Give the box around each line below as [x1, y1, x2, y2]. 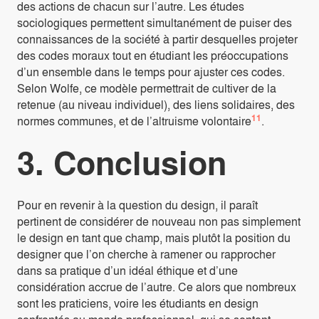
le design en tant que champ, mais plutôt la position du [17, 229, 291, 246]
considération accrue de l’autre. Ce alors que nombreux [17, 278, 296, 296]
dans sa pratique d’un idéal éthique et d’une [17, 262, 238, 279]
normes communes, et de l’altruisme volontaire [17, 113, 251, 130]
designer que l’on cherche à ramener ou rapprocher [17, 246, 276, 263]
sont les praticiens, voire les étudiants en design [17, 295, 258, 312]
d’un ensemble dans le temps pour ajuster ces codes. [17, 63, 285, 80]
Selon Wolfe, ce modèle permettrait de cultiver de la [17, 80, 276, 97]
